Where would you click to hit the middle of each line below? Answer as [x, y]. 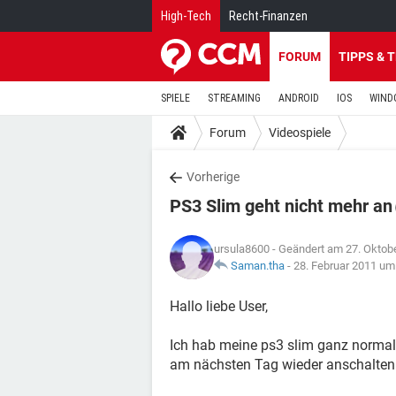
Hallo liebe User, [219, 306]
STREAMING [234, 98]
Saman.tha [258, 266]
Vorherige [213, 177]
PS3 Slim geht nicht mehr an [281, 206]
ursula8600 [242, 249]
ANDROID [299, 98]
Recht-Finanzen [268, 16]
